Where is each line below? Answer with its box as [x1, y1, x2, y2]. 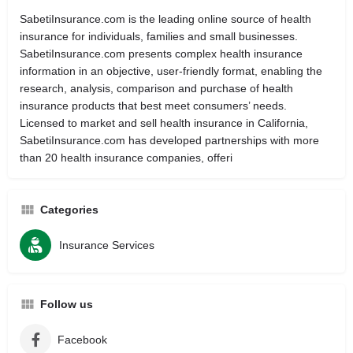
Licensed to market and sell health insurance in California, [20, 117, 308, 129]
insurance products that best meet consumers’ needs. [20, 99, 287, 112]
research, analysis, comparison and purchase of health [20, 82, 293, 95]
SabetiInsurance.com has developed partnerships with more [20, 134, 319, 147]
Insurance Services [59, 239, 154, 251]
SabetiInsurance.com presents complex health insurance [20, 47, 303, 60]
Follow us [40, 298, 93, 310]
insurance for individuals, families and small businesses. [20, 30, 298, 43]
